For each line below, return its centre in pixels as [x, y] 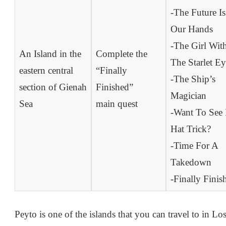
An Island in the [50, 54]
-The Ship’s [193, 79]
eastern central [46, 71]
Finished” [114, 87]
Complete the [121, 54]
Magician [188, 96]
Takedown [191, 162]
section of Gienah [53, 87]
